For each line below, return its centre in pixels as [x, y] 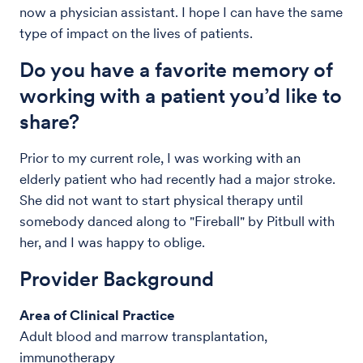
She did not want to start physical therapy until [161, 200]
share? [49, 121]
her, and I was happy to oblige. [112, 242]
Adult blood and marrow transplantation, [143, 336]
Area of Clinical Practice [97, 315]
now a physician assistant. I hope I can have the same [181, 12]
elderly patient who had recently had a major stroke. [177, 179]
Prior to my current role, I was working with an [160, 158]
